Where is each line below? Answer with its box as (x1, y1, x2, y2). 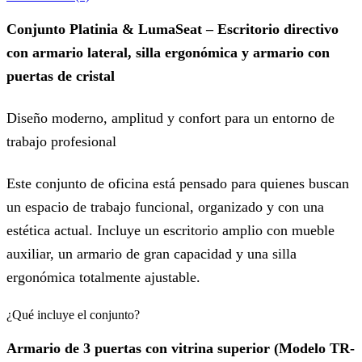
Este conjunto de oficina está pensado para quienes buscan (6, 175, 349, 192)
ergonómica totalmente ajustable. (6, 268, 200, 285)
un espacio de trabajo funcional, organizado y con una (6, 198, 324, 215)
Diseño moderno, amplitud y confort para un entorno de (6, 110, 335, 127)
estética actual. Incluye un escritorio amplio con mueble (6, 221, 335, 238)
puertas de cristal (6, 68, 115, 85)
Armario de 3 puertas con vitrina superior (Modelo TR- (6, 340, 355, 357)
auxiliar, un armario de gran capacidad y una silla (6, 245, 297, 262)
